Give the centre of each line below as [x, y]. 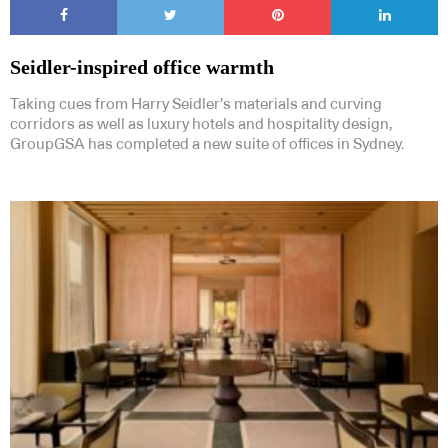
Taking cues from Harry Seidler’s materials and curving [196, 105]
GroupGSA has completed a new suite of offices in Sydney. [207, 145]
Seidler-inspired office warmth [142, 67]
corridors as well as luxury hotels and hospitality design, [201, 125]
